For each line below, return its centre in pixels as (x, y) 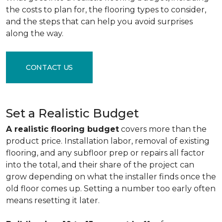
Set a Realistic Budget (72, 113)
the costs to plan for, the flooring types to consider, (106, 10)
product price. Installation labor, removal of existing (108, 141)
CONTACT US (50, 67)
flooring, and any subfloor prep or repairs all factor (105, 153)
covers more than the (163, 129)
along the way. (35, 33)
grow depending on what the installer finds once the (111, 177)
